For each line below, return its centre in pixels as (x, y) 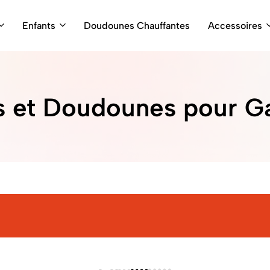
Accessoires (235, 25)
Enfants (39, 25)
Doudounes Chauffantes (137, 25)
